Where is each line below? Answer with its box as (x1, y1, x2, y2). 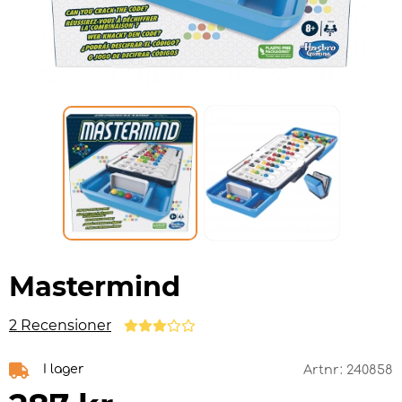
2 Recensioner (9, 317, 111, 335)
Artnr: (303, 363, 346, 378)
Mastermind (9, 270, 180, 304)
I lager (43, 363, 83, 377)
